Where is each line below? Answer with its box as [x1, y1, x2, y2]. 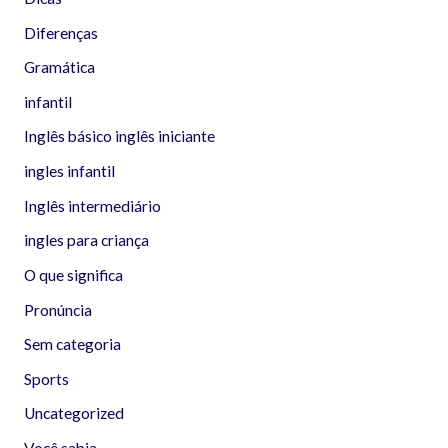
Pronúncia [23, 300, 92, 319]
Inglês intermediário [23, 196, 161, 215]
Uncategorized [23, 404, 124, 423]
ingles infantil [23, 162, 115, 181]
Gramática [23, 58, 95, 77]
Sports [23, 369, 69, 388]
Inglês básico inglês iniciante [23, 127, 215, 146]
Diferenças [23, 23, 98, 42]
